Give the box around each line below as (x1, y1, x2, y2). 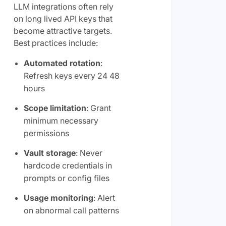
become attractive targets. (13, 25, 112, 36)
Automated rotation (23, 58, 100, 68)
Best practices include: (13, 37, 98, 48)
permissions (23, 128, 69, 138)
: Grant (86, 102, 111, 113)
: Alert (93, 192, 115, 203)
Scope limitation (23, 102, 86, 113)
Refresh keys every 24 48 (23, 70, 120, 81)
